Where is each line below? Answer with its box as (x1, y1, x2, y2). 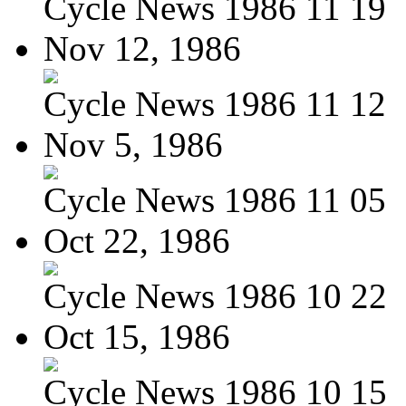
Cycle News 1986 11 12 (43, 83, 386, 123)
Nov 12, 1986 (43, 28, 241, 68)
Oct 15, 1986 (43, 316, 230, 356)
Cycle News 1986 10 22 (43, 275, 387, 315)
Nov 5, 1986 (43, 124, 223, 164)
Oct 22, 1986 (43, 220, 230, 260)
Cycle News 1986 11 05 (43, 179, 386, 219)
